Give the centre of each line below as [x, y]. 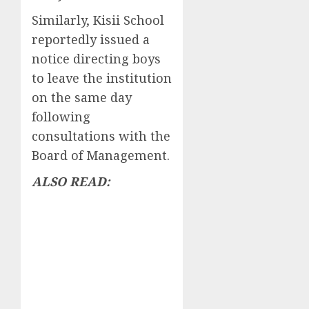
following [61, 117]
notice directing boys [96, 59]
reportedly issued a [91, 40]
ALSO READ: [71, 182]
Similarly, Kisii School [98, 20]
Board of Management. [101, 156]
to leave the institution [102, 78]
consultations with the [101, 136]
